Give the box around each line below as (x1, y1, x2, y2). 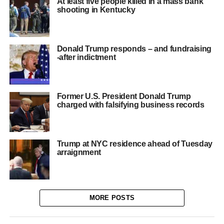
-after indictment (56, 53, 116, 61)
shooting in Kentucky (56, 5, 135, 14)
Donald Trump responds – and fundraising (56, 44, 212, 53)
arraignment (56, 148, 101, 156)
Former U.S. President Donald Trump (56, 92, 191, 100)
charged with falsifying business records (56, 100, 204, 109)
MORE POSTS (89, 194, 135, 201)
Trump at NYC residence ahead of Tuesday (56, 139, 213, 148)
